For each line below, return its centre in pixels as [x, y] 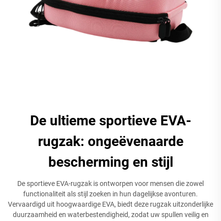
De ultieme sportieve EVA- [110, 120]
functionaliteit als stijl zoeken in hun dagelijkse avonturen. [110, 194]
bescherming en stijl [110, 162]
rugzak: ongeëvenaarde [110, 141]
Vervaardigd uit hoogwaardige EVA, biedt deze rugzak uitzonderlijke [110, 204]
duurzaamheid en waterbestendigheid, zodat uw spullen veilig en [110, 214]
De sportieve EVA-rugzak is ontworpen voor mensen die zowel [110, 183]
